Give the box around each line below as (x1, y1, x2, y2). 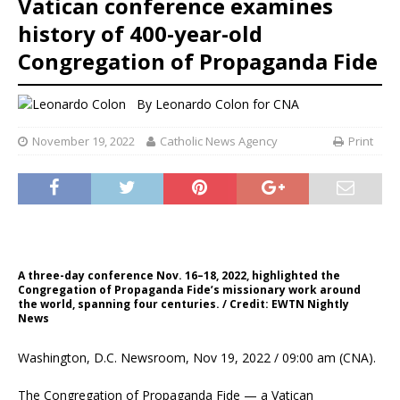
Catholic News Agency (160, 132, 278, 149)
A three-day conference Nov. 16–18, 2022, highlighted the (18, 267, 340, 283)
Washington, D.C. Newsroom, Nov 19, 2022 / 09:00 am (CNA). (18, 348, 376, 366)
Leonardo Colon (155, 96, 249, 113)
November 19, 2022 (32, 132, 135, 149)
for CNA (249, 96, 299, 113)
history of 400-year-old (18, 18, 262, 48)
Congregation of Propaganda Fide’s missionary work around (18, 281, 361, 297)
